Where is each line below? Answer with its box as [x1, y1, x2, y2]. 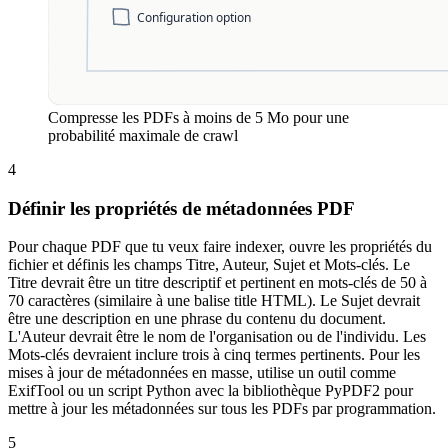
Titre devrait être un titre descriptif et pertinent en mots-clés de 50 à [8, 274, 427, 292]
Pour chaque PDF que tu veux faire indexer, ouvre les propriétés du [8, 238, 432, 256]
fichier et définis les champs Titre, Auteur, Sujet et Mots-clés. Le [8, 256, 410, 274]
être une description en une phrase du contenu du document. [8, 310, 386, 328]
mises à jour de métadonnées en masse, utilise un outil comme [8, 364, 396, 382]
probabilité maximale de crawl [48, 127, 238, 144]
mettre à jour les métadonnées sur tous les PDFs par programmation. [8, 400, 436, 418]
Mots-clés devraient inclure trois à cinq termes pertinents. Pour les [8, 346, 420, 364]
